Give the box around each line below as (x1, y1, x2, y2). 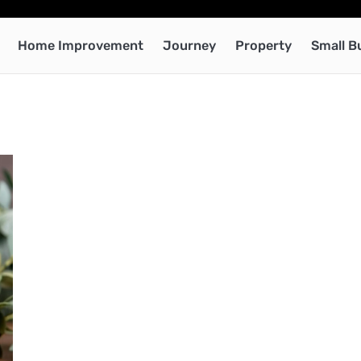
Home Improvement (18, 37, 143, 53)
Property (235, 37, 292, 53)
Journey (163, 37, 216, 53)
